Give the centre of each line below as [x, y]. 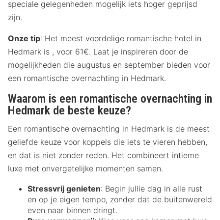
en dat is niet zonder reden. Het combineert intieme [103, 155]
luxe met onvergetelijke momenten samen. [85, 168]
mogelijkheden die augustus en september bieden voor [109, 65]
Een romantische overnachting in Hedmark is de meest [109, 128]
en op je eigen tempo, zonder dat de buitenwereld [120, 199]
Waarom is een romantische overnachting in [110, 99]
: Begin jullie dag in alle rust [151, 188]
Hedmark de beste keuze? [69, 111]
